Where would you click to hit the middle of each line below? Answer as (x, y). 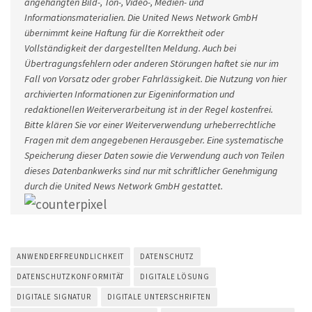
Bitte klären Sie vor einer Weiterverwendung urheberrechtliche (150, 124)
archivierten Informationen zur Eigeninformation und (130, 94)
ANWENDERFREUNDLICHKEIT (71, 256)
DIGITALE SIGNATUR (54, 296)
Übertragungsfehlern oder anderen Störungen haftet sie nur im (151, 63)
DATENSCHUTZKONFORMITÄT (71, 276)
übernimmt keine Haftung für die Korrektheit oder (124, 32)
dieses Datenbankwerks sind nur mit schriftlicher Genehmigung (151, 170)
